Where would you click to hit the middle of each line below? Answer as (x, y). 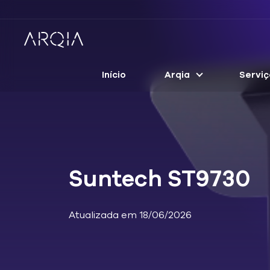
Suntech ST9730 (160, 178)
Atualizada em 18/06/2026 (130, 215)
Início (114, 74)
